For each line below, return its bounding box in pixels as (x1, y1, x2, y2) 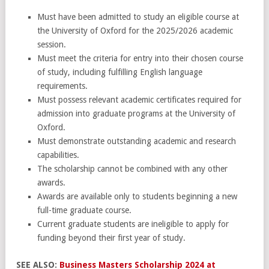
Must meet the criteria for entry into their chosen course (37, 53, 243, 63)
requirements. (37, 80, 88, 91)
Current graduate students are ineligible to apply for (37, 219, 229, 229)
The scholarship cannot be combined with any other (37, 163, 228, 174)
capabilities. (37, 150, 79, 160)
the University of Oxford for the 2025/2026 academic (37, 25, 233, 35)
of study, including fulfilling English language (37, 67, 202, 77)
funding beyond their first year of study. (37, 232, 186, 243)
